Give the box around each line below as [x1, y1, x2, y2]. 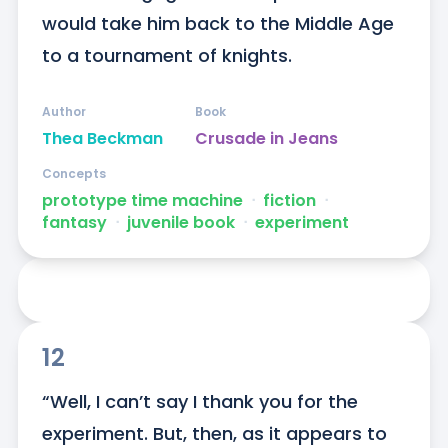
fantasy [41, 211, 107, 235]
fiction [262, 189, 316, 213]
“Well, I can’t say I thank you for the [41, 389, 358, 415]
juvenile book [126, 211, 235, 235]
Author [41, 103, 86, 121]
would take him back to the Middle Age [41, 11, 394, 37]
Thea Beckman [41, 127, 163, 151]
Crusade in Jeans [194, 127, 338, 151]
